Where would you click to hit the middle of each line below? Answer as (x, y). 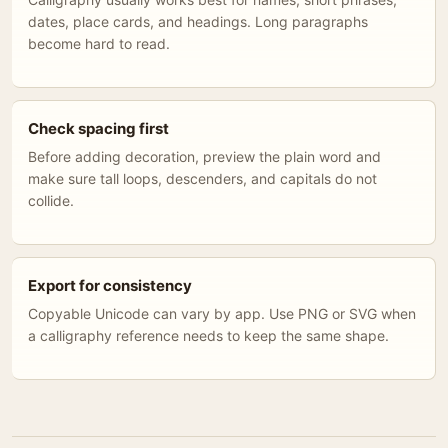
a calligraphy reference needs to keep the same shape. (208, 335)
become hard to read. (99, 43)
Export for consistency (110, 285)
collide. (51, 200)
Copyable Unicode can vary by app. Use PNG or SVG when (222, 313)
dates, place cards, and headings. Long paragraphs (198, 21)
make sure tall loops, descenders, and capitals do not (202, 178)
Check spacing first (98, 128)
